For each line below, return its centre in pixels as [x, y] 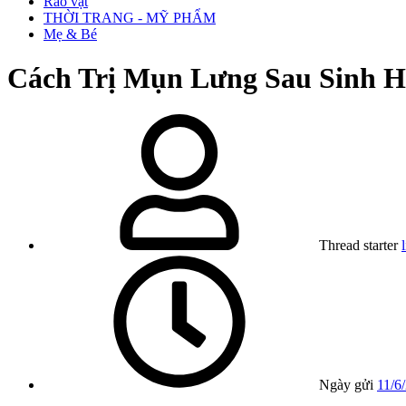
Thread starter [358, 246]
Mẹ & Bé [70, 34]
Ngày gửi [346, 385]
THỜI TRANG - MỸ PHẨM [130, 17]
